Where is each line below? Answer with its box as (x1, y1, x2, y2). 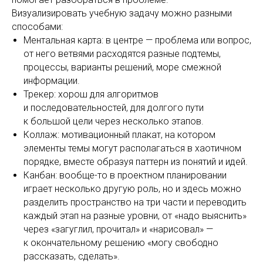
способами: (12, 21, 63, 33)
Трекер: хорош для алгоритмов (23, 89, 159, 100)
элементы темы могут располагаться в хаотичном (23, 143, 241, 154)
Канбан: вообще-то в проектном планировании (23, 170, 227, 181)
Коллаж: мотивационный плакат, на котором (23, 129, 215, 141)
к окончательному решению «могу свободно (23, 237, 218, 249)
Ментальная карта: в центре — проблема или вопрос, (23, 35, 251, 46)
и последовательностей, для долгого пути (23, 102, 204, 114)
